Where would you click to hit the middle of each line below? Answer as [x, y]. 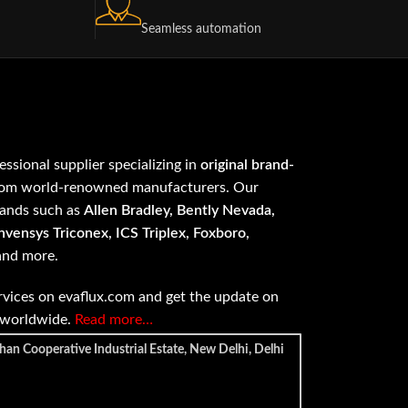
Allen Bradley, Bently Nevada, [180, 210]
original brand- [248, 165]
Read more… [114, 320]
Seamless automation [201, 29]
